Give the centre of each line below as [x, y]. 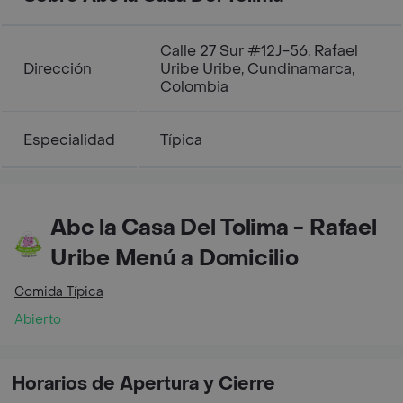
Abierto [38, 320]
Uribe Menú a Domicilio [175, 259]
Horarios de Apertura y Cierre [143, 384]
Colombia [194, 87]
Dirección [58, 69]
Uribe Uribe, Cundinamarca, [257, 69]
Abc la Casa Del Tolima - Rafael [214, 228]
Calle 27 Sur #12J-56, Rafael [259, 51]
